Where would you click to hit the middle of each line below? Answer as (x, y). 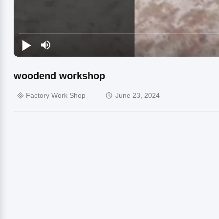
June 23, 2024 (138, 96)
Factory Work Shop (56, 96)
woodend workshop (59, 76)
